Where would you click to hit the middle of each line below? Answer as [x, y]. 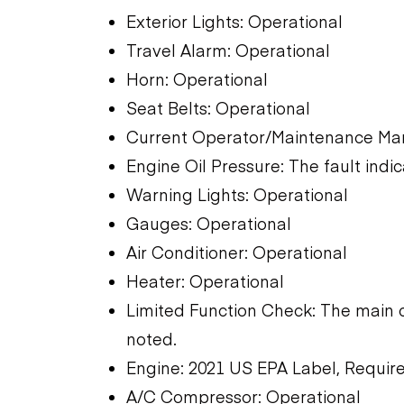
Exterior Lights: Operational [234, 21]
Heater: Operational [205, 280]
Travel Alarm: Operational [228, 50]
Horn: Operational [197, 78]
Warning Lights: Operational [237, 194]
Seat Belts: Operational [218, 107]
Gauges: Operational [209, 223]
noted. [151, 338]
